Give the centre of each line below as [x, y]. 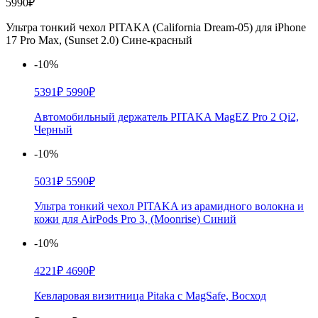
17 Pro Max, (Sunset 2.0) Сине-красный [99, 40]
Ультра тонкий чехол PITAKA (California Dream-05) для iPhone [156, 28]
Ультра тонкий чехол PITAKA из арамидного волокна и [169, 207]
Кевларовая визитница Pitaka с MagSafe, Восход [150, 296]
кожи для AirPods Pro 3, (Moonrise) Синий [135, 219]
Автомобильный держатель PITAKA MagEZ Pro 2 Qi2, [166, 117]
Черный [53, 130]
